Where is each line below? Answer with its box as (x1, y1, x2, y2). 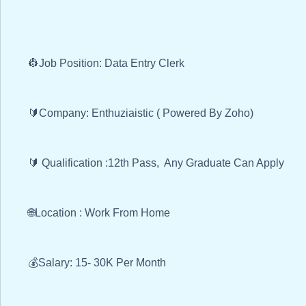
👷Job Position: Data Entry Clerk (28, 57, 187, 70)
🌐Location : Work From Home (28, 207, 176, 219)
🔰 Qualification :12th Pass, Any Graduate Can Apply (28, 157, 287, 169)
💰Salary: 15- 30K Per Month (28, 257, 169, 269)
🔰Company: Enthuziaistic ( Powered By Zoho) (28, 107, 253, 120)
